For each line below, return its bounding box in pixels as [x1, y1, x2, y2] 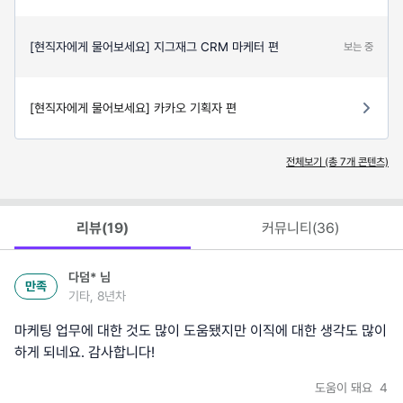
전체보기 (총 [286, 156, 340, 169]
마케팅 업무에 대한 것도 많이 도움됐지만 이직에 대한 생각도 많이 [14, 321, 387, 339]
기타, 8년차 [68, 288, 126, 303]
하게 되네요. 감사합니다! [14, 343, 155, 361]
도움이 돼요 [315, 380, 376, 395]
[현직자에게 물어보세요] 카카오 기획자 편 [30, 101, 237, 116]
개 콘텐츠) [346, 156, 389, 169]
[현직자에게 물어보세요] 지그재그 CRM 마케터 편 [30, 40, 279, 55]
